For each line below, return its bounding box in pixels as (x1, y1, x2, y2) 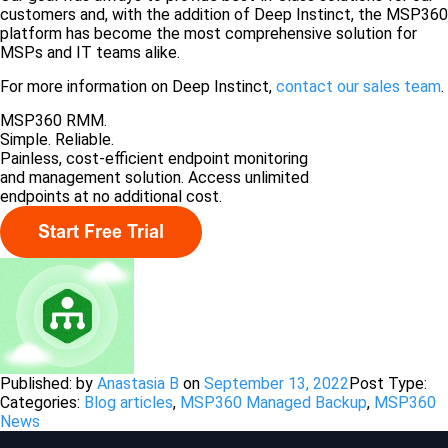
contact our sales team (276, 77, 441, 97)
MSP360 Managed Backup (180, 392, 367, 412)
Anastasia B (97, 373, 179, 393)
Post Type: (349, 373, 427, 393)
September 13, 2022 (204, 373, 349, 393)
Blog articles (84, 392, 173, 412)
